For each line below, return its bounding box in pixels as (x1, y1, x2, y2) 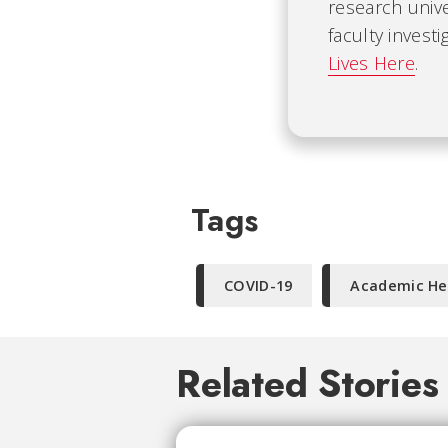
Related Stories (176, 357, 439, 411)
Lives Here (328, 51, 416, 75)
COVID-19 (224, 276, 293, 295)
